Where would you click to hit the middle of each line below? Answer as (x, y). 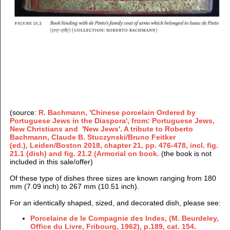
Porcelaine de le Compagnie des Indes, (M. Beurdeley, (124, 218)
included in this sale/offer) (51, 161)
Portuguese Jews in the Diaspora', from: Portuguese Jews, (112, 120)
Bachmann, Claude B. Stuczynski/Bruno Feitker (92, 137)
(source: (24, 112)
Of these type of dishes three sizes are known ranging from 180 (113, 178)
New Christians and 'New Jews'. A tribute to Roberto (101, 129)
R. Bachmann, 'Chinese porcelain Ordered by (117, 112)
